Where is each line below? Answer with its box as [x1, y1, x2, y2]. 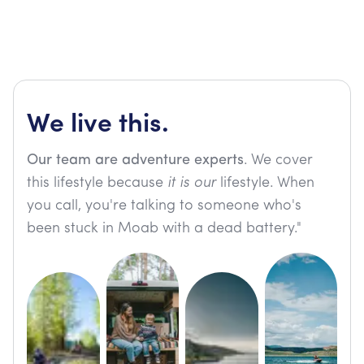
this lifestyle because [27, 175, 167, 191]
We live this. [27, 102, 169, 140]
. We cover [244, 153, 313, 168]
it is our [167, 175, 216, 191]
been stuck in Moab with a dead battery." [27, 221, 301, 236]
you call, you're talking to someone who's [27, 198, 301, 214]
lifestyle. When [216, 175, 314, 191]
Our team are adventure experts [27, 153, 244, 168]
